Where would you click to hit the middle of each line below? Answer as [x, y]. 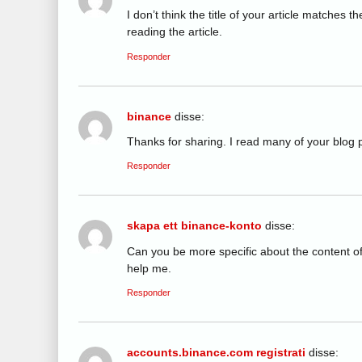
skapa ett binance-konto [194, 226]
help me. [149, 268]
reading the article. [175, 32]
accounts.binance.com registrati [216, 353]
